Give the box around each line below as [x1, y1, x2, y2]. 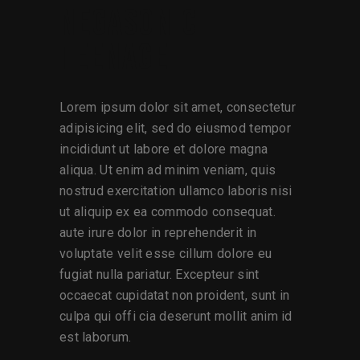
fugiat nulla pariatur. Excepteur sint [59, 267, 260, 283]
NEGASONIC [59, 2, 198, 47]
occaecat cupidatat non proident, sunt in [59, 288, 290, 304]
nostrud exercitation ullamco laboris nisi [59, 183, 292, 199]
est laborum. [59, 329, 132, 346]
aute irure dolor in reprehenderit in [59, 225, 257, 241]
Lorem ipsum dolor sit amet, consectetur [59, 100, 296, 116]
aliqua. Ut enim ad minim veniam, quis [59, 162, 276, 178]
